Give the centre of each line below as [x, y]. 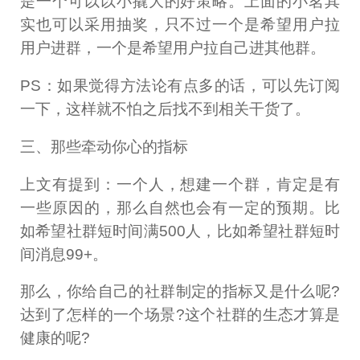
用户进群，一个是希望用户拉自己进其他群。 [173, 47]
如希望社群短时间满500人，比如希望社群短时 [180, 231]
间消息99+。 [64, 254]
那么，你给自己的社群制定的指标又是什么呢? [180, 292]
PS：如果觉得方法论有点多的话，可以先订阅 [180, 85]
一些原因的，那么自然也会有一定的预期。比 [180, 207]
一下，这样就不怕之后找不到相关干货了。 [166, 108]
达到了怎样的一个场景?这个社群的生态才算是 [180, 315]
